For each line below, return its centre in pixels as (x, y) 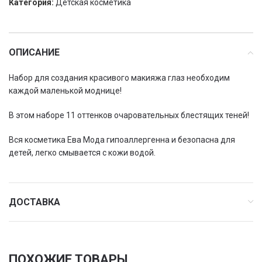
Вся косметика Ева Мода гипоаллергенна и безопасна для (122, 140)
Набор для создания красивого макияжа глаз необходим (119, 78)
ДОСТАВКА (35, 202)
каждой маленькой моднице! (65, 91)
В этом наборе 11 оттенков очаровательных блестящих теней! (129, 115)
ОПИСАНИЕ (34, 52)
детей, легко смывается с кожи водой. (82, 153)
